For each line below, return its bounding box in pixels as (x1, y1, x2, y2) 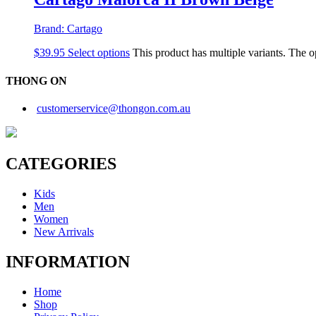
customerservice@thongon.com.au (37, 102, 190, 114)
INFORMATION (6, 252, 130, 271)
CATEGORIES (6, 154, 116, 173)
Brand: (34, 23, 67, 35)
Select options (68, 47, 130, 59)
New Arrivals (34, 225, 94, 238)
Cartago (67, 23, 102, 35)
